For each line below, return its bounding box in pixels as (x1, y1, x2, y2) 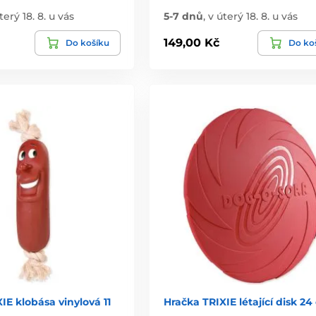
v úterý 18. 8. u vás (207, 9, 298, 23)
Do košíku (65, 37, 109, 48)
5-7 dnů (163, 9, 203, 23)
